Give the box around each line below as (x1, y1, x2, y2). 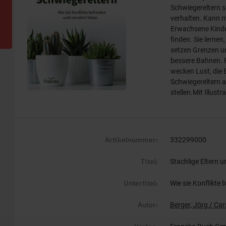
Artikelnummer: (105, 136, 158, 144)
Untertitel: (124, 179, 158, 187)
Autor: (138, 201, 158, 209)
